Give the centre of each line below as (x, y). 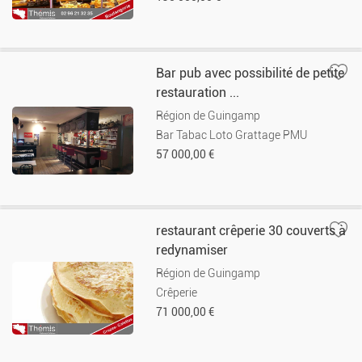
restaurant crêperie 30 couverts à (251, 231)
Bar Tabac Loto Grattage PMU (232, 135)
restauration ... (198, 93)
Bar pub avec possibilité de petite (250, 73)
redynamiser (192, 250)
